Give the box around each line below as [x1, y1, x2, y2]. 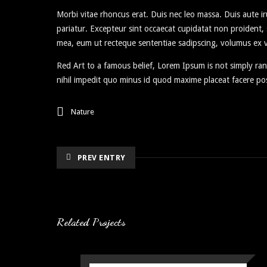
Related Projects [57, 215, 126, 228]
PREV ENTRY [77, 153, 126, 162]
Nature [71, 107, 94, 116]
